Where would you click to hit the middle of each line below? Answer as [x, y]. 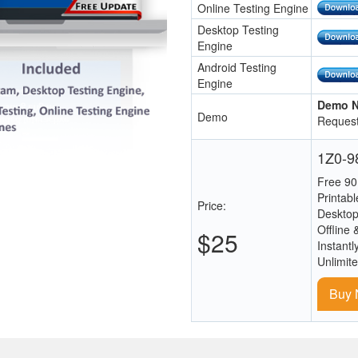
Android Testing [237, 67]
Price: [212, 205]
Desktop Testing [238, 30]
